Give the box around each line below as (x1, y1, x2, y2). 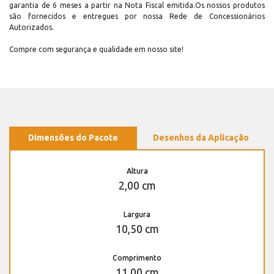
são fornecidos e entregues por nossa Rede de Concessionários (9, 12, 265, 21)
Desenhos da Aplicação (153, 133, 249, 143)
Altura (126, 167, 148, 176)
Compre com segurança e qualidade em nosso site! (9, 45, 183, 54)
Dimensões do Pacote (28, 133, 118, 143)
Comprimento (113, 254, 161, 262)
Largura (124, 210, 150, 219)
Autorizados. (9, 23, 54, 32)
